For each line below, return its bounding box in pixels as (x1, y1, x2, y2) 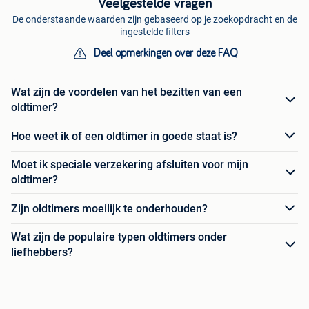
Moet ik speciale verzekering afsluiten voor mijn (11, 158, 248, 172)
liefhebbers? (11, 246, 73, 259)
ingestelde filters (119, 26, 190, 38)
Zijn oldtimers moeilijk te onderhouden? (11, 201, 208, 215)
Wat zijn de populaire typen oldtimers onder (11, 230, 227, 244)
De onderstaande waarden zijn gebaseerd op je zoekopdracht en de (12, 14, 297, 26)
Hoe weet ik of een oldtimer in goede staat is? (11, 129, 237, 143)
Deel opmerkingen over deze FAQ (93, 48, 238, 59)
